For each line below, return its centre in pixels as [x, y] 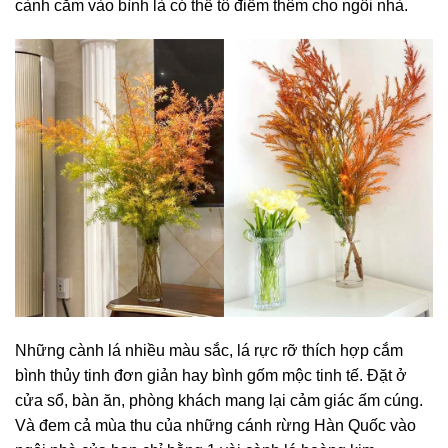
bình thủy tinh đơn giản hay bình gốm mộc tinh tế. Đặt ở [211, 376]
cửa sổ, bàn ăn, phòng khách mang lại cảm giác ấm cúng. [219, 401]
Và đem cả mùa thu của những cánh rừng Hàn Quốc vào [215, 426]
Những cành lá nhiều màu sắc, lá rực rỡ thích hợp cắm [209, 351]
